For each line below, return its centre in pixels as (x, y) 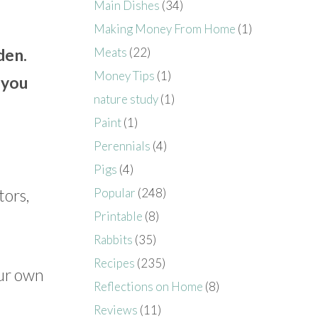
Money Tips (125, 75)
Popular (115, 192)
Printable (119, 216)
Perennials (122, 146)
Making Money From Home (165, 28)
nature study (126, 99)
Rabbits (114, 239)
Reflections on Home (149, 286)
